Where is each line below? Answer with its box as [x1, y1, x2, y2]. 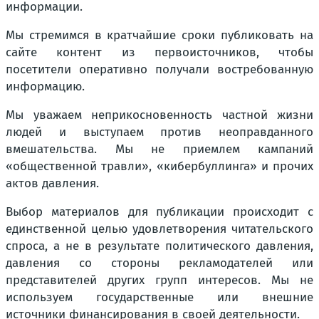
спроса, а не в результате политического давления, [6, 239, 313, 253]
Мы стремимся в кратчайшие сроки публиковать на [6, 28, 313, 43]
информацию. [6, 79, 85, 94]
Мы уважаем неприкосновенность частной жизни [6, 108, 313, 122]
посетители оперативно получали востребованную [6, 62, 313, 77]
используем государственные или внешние [6, 290, 313, 305]
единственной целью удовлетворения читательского [6, 221, 313, 236]
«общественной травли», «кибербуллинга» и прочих [6, 159, 313, 174]
